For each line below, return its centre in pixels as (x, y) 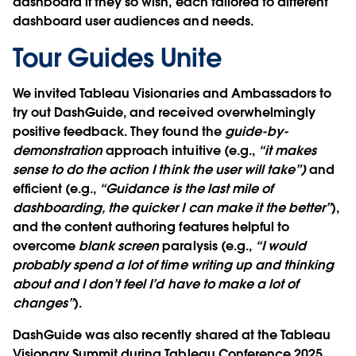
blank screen (119, 246)
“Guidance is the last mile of (186, 188)
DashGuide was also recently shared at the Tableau (172, 335)
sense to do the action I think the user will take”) (159, 169)
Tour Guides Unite (117, 57)
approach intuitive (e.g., (180, 150)
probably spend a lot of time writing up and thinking (173, 265)
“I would (280, 246)
